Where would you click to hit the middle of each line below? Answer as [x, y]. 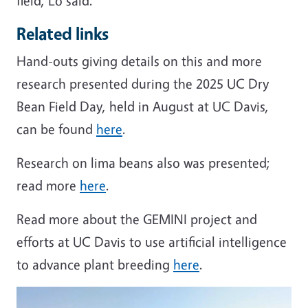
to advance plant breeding [95, 264]
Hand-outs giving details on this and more [139, 60]
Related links [63, 33]
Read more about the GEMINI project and [137, 219]
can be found [56, 129]
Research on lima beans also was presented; [143, 162]
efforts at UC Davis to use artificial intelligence [152, 241]
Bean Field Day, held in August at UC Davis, [143, 106]
